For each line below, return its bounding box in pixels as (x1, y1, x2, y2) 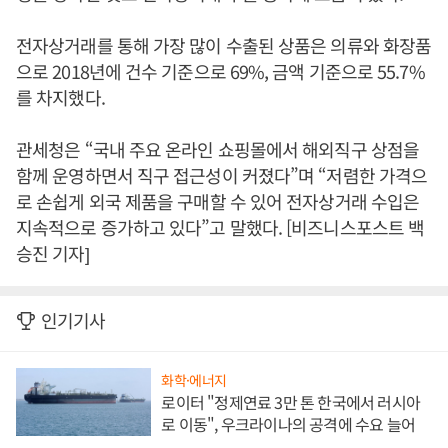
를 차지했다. (16, 84, 109, 111)
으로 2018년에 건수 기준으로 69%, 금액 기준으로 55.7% (16, 58, 425, 85)
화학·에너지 (161, 370, 227, 391)
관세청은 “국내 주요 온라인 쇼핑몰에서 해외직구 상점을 (16, 136, 420, 163)
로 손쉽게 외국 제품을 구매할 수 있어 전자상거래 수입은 (16, 188, 420, 215)
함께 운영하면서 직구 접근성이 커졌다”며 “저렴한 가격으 (16, 162, 428, 189)
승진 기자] (16, 240, 89, 267)
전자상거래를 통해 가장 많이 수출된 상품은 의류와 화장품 (16, 32, 432, 59)
